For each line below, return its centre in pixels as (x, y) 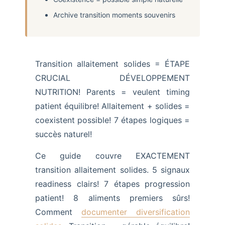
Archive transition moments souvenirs (114, 15)
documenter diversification (136, 212)
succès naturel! (64, 134)
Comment (58, 212)
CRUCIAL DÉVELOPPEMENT (113, 78)
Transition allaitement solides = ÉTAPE (113, 64)
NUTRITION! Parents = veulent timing (113, 92)
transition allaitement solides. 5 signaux (113, 170)
